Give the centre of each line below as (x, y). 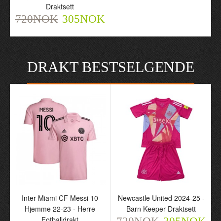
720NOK (37, 19)
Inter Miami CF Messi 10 (60, 198)
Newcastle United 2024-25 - (161, 198)
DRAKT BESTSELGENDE (110, 67)
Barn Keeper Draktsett (161, 209)
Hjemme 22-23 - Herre (60, 209)
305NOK (83, 19)
